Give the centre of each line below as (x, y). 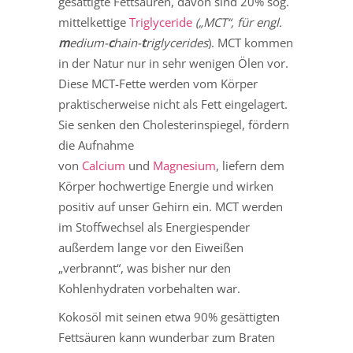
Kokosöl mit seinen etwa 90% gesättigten (169, 317)
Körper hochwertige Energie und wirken (166, 186)
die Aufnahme (96, 145)
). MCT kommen (251, 43)
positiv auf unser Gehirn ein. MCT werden (171, 207)
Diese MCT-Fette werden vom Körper (158, 84)
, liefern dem (250, 166)
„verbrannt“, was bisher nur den (145, 268)
